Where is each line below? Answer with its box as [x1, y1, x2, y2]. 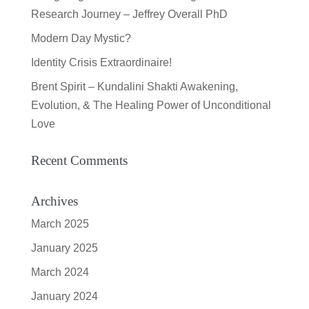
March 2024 [30, 266, 89, 278]
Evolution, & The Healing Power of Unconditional [30, 99, 271, 111]
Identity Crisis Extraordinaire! [30, 56, 172, 68]
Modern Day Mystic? [30, 32, 131, 44]
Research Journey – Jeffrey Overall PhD [30, 8, 228, 20]
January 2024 [30, 290, 98, 302]
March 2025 [30, 217, 89, 230]
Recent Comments [30, 152, 128, 168]
